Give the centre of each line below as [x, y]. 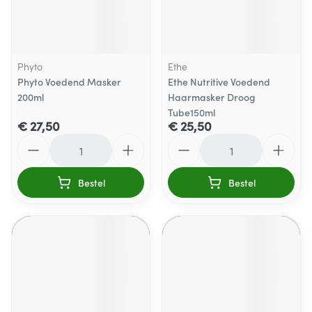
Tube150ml [192, 112]
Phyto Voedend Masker [69, 81]
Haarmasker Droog [212, 97]
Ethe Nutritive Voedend [219, 81]
